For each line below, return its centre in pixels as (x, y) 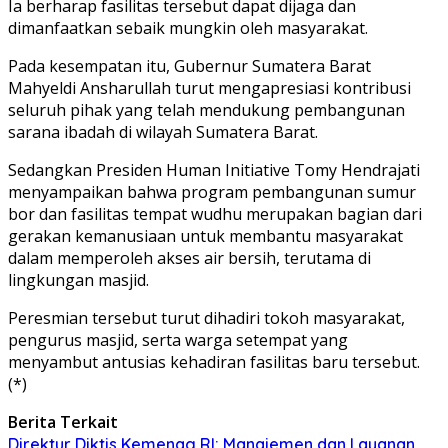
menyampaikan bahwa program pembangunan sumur (212, 191)
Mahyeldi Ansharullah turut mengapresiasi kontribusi (209, 87)
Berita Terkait (63, 421)
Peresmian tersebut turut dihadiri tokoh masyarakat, (206, 317)
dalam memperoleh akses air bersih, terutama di (189, 257)
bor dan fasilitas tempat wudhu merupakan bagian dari (215, 213)
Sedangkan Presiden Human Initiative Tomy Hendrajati (214, 169)
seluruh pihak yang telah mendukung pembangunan (206, 109)
